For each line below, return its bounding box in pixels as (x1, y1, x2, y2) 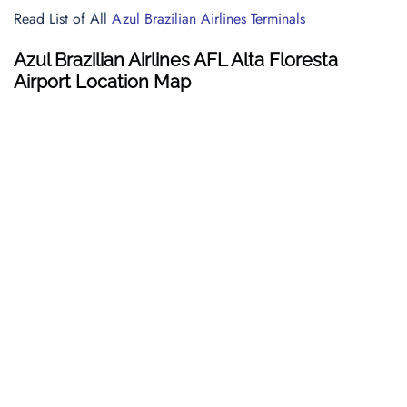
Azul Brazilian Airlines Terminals (112, 8, 305, 29)
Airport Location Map (14, 71, 191, 93)
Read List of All (14, 8, 112, 29)
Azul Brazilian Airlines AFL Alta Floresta (14, 49, 338, 71)
